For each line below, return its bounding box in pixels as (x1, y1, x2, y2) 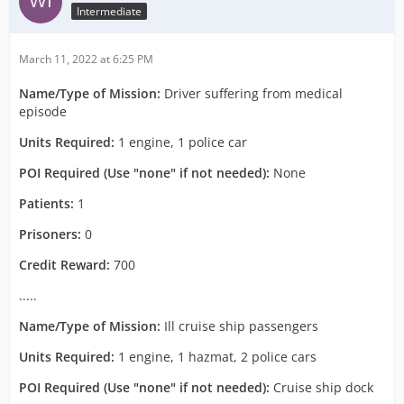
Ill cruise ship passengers (161, 317, 318, 335)
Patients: (19, 195, 74, 212)
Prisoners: (19, 225, 81, 243)
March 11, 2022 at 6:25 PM (19, 51, 153, 67)
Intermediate (77, 3, 142, 19)
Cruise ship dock (270, 379, 373, 396)
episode (19, 103, 67, 120)
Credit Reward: (19, 256, 110, 273)
